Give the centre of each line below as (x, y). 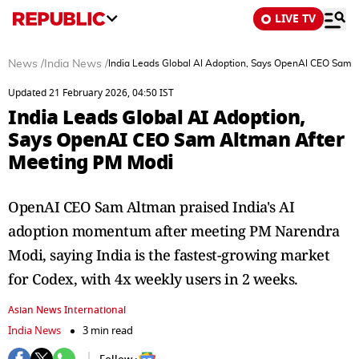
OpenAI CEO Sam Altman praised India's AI (151, 207)
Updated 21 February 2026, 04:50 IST (91, 93)
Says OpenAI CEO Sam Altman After (176, 140)
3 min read (108, 331)
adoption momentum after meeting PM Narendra (174, 231)
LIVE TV (295, 19)
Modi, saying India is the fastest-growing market (169, 255)
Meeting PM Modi (91, 162)
